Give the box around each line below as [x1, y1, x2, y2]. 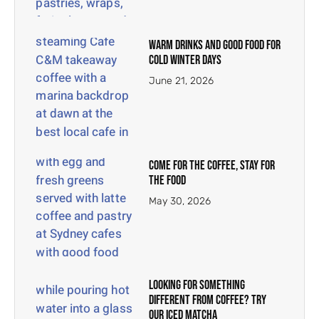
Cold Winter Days [149, 53, 222, 68]
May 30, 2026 [149, 194, 211, 207]
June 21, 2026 [149, 75, 214, 88]
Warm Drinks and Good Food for [149, 38, 281, 53]
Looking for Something [149, 277, 246, 293]
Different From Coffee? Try [149, 292, 267, 308]
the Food [149, 172, 187, 188]
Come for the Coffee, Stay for [149, 157, 276, 173]
